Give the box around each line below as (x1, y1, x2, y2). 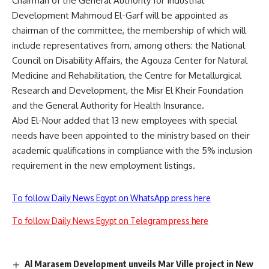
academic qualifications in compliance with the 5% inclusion (12, 145, 252, 157)
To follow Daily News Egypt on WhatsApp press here (12, 193, 211, 204)
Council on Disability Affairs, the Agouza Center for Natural (12, 55, 247, 67)
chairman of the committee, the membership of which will (12, 25, 246, 37)
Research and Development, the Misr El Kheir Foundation (12, 85, 243, 97)
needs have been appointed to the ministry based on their (12, 130, 250, 142)
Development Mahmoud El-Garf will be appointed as (12, 10, 228, 22)
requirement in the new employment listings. (12, 160, 195, 172)
